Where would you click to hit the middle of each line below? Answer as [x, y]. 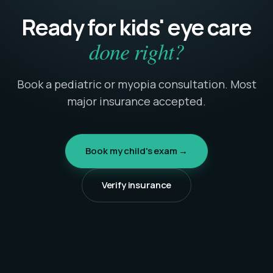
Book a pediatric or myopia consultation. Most [136, 84]
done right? [136, 51]
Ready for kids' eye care [136, 27]
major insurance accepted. [136, 101]
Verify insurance [136, 185]
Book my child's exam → [136, 151]
